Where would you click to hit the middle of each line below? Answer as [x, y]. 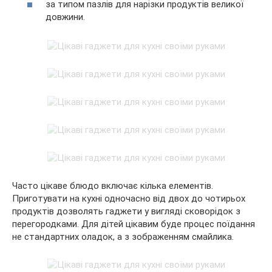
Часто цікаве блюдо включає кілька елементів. [113, 186]
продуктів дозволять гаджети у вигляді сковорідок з [126, 212]
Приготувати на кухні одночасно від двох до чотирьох [129, 199]
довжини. [65, 17]
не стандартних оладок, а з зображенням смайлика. [123, 237]
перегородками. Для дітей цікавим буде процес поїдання [134, 224]
